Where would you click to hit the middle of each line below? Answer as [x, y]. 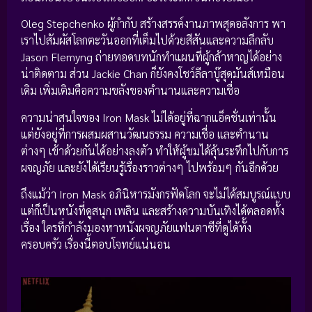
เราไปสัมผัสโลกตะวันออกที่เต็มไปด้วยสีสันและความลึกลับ [147, 40]
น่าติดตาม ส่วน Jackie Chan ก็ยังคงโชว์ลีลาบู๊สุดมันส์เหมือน [153, 74]
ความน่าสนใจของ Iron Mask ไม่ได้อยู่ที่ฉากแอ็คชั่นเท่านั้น [149, 117]
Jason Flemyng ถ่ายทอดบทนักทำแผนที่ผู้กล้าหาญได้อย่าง [151, 57]
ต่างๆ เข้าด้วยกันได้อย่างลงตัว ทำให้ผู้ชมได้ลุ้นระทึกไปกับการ [155, 150]
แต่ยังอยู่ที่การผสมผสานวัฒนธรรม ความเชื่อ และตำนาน [145, 134]
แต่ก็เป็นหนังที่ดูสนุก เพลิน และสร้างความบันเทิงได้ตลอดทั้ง [153, 211]
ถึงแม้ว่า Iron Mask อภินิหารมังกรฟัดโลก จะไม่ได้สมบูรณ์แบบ [156, 194]
